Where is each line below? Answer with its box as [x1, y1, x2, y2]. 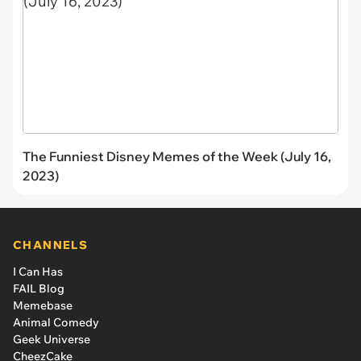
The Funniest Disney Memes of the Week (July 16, [23, 147, 331, 164]
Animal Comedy [13, 314, 99, 330]
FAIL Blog [13, 280, 64, 296]
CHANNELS [13, 237, 89, 252]
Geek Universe [13, 331, 90, 346]
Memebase [13, 297, 73, 313]
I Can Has [13, 263, 63, 279]
